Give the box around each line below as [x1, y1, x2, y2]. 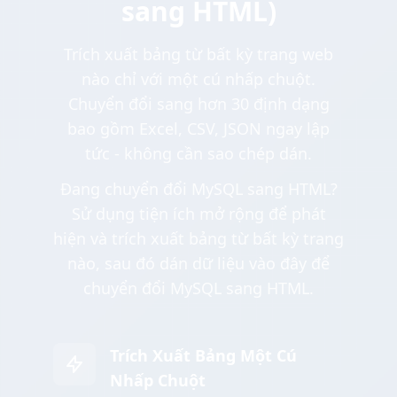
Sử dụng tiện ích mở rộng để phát [71, 203, 326, 225]
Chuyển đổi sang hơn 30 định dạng [67, 93, 330, 115]
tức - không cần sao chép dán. [85, 143, 312, 165]
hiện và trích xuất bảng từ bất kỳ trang [53, 228, 344, 250]
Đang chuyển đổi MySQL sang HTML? [59, 178, 338, 200]
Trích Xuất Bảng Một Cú [110, 345, 297, 367]
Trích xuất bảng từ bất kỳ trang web [64, 43, 333, 66]
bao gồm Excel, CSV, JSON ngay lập [67, 118, 330, 140]
